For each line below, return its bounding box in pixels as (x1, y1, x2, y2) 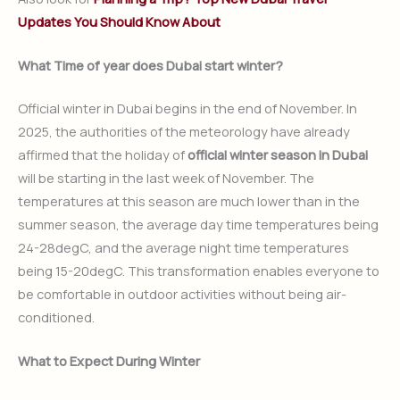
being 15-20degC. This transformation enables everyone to (18, 261, 379, 279)
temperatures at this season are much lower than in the (18, 191, 360, 210)
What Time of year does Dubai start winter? (18, 55, 283, 74)
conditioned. (18, 307, 95, 326)
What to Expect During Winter (18, 352, 200, 371)
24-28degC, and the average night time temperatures (18, 237, 349, 256)
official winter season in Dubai (187, 145, 368, 163)
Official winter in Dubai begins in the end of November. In (18, 98, 357, 117)
